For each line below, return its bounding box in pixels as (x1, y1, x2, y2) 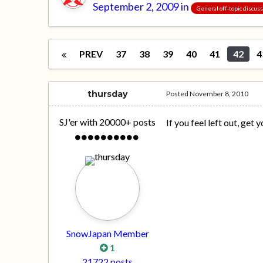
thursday (87, 89, 128, 100)
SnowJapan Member (66, 228, 149, 240)
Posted (166, 89, 190, 99)
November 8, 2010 (190, 89, 249, 99)
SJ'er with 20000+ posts (59, 116, 156, 128)
